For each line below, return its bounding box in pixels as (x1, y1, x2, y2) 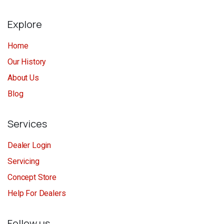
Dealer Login (7, 140, 51, 150)
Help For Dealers (7, 188, 66, 198)
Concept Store (7, 172, 56, 182)
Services (7, 117, 47, 131)
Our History (7, 57, 46, 67)
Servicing (7, 156, 39, 166)
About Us (7, 73, 39, 83)
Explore (7, 17, 42, 31)
